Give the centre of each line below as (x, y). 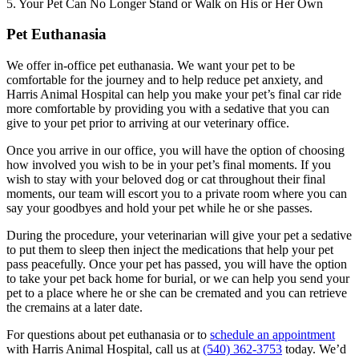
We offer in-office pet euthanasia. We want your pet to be (151, 66)
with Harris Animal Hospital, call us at (105, 349)
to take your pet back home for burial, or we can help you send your (178, 279)
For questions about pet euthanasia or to (108, 335)
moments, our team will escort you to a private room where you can (177, 194)
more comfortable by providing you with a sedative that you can (168, 109)
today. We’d (314, 349)
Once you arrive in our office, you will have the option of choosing (175, 151)
